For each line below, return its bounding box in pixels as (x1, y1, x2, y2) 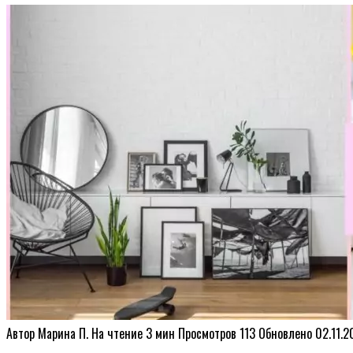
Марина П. (38, 323, 88, 343)
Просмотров (178, 323, 236, 343)
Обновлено (258, 323, 312, 343)
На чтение (91, 323, 143, 343)
